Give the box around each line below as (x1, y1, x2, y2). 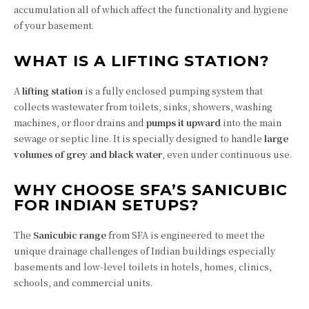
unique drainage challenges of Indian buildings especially (14, 244, 275, 257)
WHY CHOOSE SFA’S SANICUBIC (14, 181, 288, 199)
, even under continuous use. (162, 148, 292, 161)
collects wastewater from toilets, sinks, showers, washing (14, 100, 272, 113)
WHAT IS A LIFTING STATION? (14, 52, 270, 70)
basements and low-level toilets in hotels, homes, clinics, (14, 260, 272, 273)
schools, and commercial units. (14, 276, 152, 289)
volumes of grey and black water (14, 148, 162, 161)
